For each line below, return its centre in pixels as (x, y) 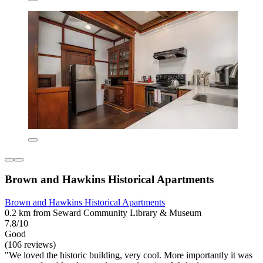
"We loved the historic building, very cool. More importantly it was (129, 255)
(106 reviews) (30, 244)
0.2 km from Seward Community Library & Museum (103, 213)
